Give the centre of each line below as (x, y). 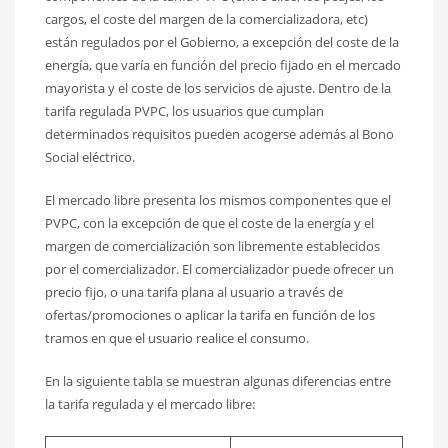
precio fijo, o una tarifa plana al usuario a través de (194, 291)
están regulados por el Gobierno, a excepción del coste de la (222, 41)
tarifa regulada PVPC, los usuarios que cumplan (184, 110)
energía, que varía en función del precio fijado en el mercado (223, 64)
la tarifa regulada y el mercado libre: (150, 403)
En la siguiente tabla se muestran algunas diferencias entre (218, 380)
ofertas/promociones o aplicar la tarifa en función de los (210, 314)
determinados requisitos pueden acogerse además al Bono (219, 133)
